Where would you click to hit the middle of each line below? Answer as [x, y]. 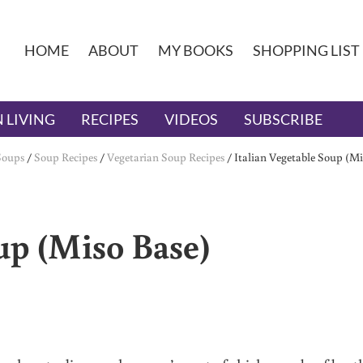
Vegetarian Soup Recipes [166, 157]
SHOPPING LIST [306, 51]
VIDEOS [191, 120]
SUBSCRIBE [283, 120]
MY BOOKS [195, 51]
